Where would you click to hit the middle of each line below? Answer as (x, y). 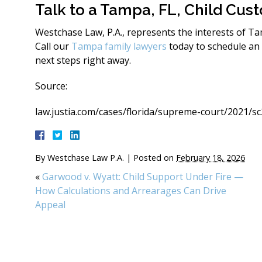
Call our (53, 46)
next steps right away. (83, 60)
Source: (51, 86)
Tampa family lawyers (119, 46)
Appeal (50, 205)
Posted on (155, 158)
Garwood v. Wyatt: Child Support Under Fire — (143, 177)
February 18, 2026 (211, 158)
